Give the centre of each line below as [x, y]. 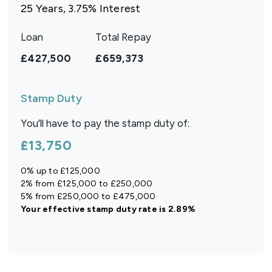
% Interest [114, 8]
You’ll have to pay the [71, 123]
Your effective [54, 209]
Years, [51, 8]
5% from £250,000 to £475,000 [88, 196]
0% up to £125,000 [60, 171]
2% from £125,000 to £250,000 [87, 183]
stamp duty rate [122, 209]
